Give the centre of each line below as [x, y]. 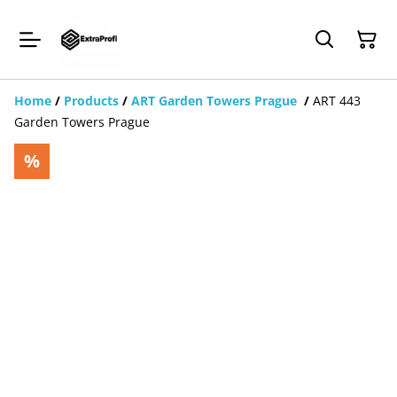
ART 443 [337, 101]
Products [91, 101]
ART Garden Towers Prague [216, 101]
